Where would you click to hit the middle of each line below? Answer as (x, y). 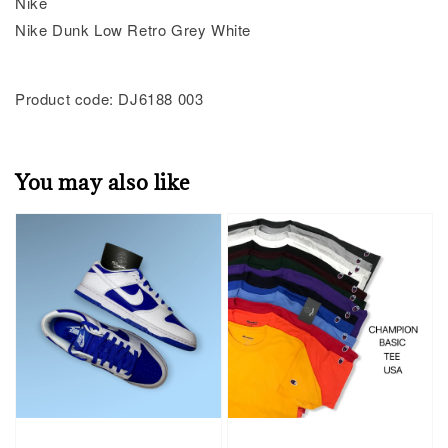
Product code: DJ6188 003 (109, 98)
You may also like (103, 183)
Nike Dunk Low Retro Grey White (133, 29)
